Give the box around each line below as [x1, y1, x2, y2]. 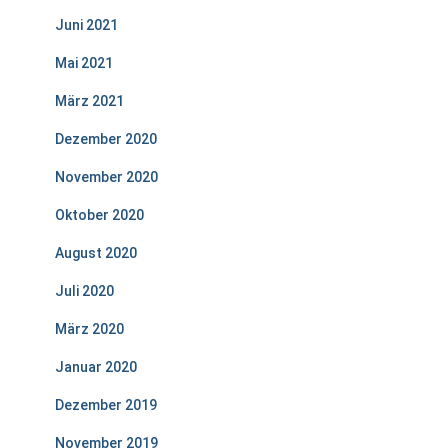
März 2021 [55, 93, 124, 109]
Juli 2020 [55, 283, 114, 299]
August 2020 [55, 245, 137, 261]
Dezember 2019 [55, 397, 157, 413]
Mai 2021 [55, 55, 113, 71]
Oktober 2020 [55, 207, 144, 223]
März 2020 [55, 321, 124, 337]
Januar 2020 [55, 359, 137, 375]
